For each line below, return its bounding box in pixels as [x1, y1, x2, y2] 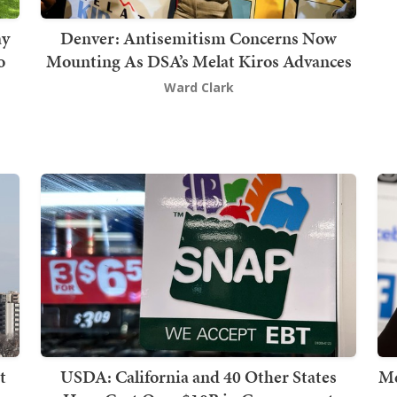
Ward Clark [163, 79, 234, 97]
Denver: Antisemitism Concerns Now [60, 26, 337, 51]
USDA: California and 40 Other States [60, 363, 337, 389]
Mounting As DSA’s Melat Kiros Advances [45, 49, 352, 74]
